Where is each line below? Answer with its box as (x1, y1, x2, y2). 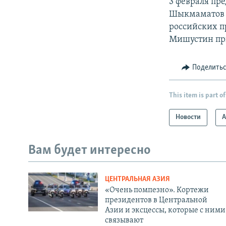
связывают (104, 216, 143, 224)
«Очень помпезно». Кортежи (104, 186, 209, 194)
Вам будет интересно (28, 144, 151, 158)
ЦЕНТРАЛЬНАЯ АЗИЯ (104, 175, 170, 183)
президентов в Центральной (104, 196, 207, 204)
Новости (176, 114, 201, 122)
